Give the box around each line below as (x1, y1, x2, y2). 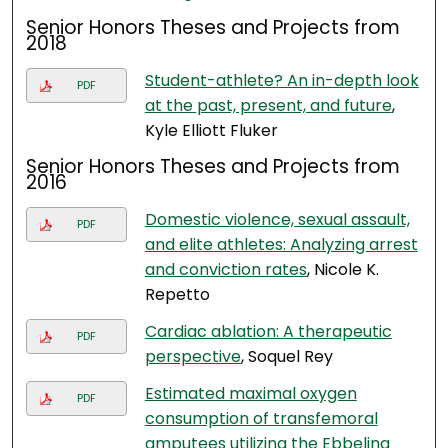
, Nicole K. (306, 258, 379, 282)
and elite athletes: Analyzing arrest (144, 233, 418, 257)
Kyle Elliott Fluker (144, 119, 278, 143)
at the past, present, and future (144, 94, 392, 118)
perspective (144, 345, 241, 369)
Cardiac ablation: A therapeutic (144, 320, 392, 344)
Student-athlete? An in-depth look (144, 69, 419, 93)
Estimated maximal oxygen (144, 382, 357, 406)
